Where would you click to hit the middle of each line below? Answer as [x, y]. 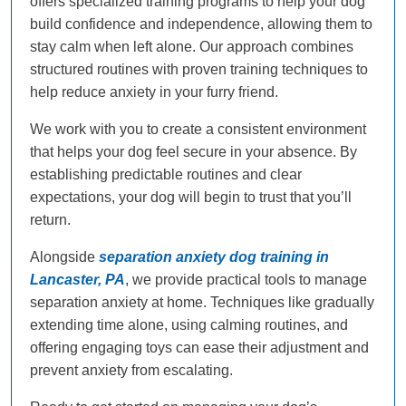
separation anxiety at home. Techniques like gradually [202, 303]
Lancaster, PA [77, 280]
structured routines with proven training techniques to [199, 70]
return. [50, 220]
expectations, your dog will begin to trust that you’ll [191, 198]
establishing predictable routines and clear [166, 175]
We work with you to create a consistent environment [198, 130]
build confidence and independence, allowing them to [201, 24]
